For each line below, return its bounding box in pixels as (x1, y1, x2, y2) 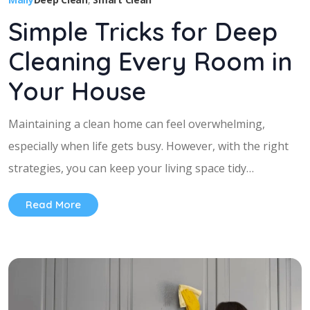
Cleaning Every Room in (8, 45, 292, 77)
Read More (26, 197, 81, 211)
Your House (8, 75, 146, 107)
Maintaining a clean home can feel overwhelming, (8, 116, 265, 131)
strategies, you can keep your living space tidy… (8, 160, 254, 176)
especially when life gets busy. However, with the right (8, 138, 289, 154)
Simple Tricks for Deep (8, 15, 277, 47)
